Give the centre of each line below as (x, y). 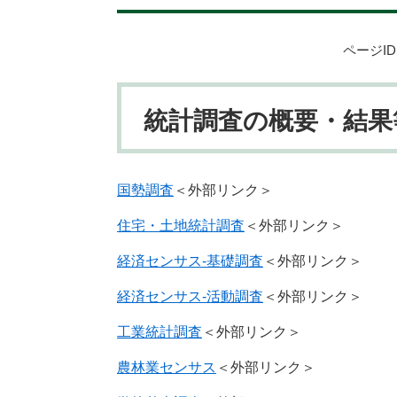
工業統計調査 (160, 332)
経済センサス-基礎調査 (190, 261)
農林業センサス (167, 368)
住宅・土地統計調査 (181, 226)
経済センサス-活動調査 (190, 297)
